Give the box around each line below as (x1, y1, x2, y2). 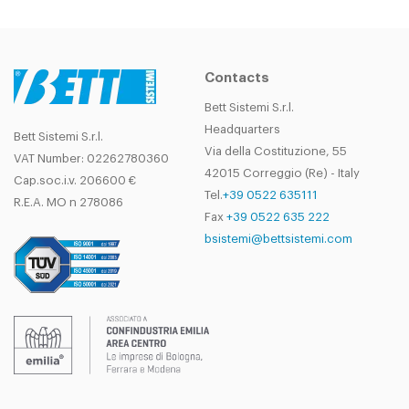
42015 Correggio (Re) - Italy (204, 167, 360, 179)
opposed (102, 6, 148, 17)
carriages (100, 23, 150, 34)
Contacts (204, 71, 269, 85)
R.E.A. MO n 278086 (14, 196, 123, 208)
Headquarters (204, 123, 280, 135)
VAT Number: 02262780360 (14, 152, 169, 164)
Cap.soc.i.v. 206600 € (14, 174, 136, 186)
